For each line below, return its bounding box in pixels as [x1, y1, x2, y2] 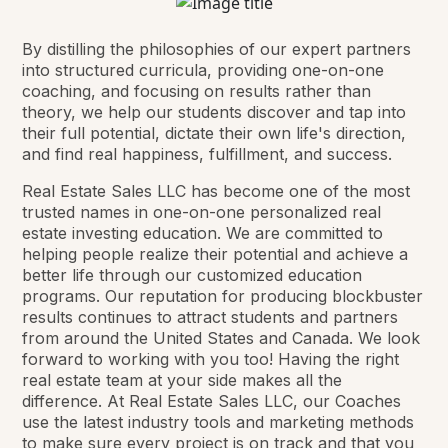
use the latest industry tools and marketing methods [22, 412, 415, 433]
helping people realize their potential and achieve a [22, 244, 409, 265]
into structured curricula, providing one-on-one [22, 60, 385, 81]
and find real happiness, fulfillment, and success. [22, 144, 393, 165]
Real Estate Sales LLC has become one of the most [22, 181, 411, 202]
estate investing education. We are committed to [22, 223, 384, 244]
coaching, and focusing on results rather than [22, 81, 372, 102]
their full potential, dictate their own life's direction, [22, 123, 407, 144]
